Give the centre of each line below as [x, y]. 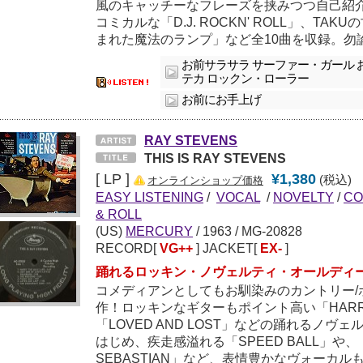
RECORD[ [128, 248]
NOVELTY [303, 197]
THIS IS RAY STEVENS [215, 158]
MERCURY [159, 231]
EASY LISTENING [149, 197]
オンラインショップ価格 [205, 181]
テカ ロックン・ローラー [246, 79]
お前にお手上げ [222, 100]
